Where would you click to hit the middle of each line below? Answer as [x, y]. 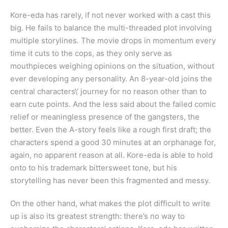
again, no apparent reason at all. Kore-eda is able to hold [111, 155]
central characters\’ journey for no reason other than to [108, 92]
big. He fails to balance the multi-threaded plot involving [111, 28]
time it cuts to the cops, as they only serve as [91, 53]
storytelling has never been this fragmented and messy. [110, 181]
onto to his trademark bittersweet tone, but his [94, 168]
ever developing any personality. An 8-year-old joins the [111, 79]
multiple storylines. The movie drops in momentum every [113, 41]
